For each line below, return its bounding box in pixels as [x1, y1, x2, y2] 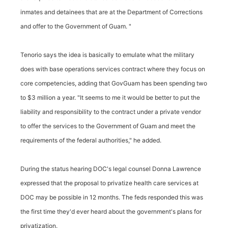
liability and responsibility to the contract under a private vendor [20, 108, 201, 116]
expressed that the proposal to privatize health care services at [20, 179, 198, 187]
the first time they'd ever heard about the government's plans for [20, 208, 202, 215]
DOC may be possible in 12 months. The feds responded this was [20, 193, 203, 201]
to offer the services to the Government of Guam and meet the [20, 122, 195, 130]
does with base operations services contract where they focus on [20, 65, 205, 73]
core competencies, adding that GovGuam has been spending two [20, 79, 207, 87]
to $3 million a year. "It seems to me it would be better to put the [20, 94, 200, 101]
